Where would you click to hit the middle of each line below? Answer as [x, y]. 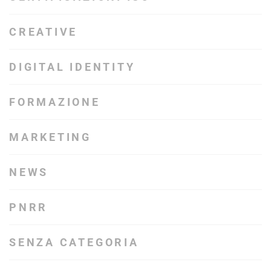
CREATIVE [44, 32]
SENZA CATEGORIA [74, 243]
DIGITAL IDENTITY [72, 67]
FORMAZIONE [55, 102]
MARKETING [51, 137]
